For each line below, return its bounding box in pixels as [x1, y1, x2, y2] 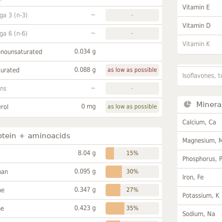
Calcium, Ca [182, 118, 217, 126]
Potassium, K [182, 191, 220, 199]
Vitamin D [182, 21, 211, 29]
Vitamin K [182, 40, 211, 48]
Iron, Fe [182, 173, 204, 181]
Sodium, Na [182, 210, 216, 218]
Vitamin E [182, 3, 210, 11]
